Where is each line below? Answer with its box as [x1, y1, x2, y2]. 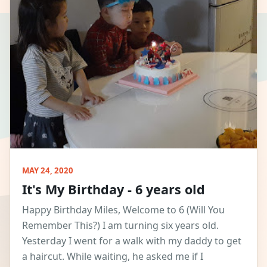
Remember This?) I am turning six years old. [22, 218, 219, 232]
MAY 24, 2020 [22, 164, 73, 176]
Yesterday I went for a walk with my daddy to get [22, 234, 241, 247]
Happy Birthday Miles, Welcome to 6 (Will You [22, 203, 225, 216]
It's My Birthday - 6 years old [22, 180, 205, 198]
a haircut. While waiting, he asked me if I [22, 249, 203, 263]
